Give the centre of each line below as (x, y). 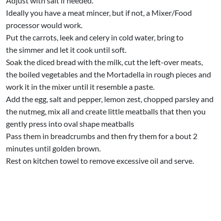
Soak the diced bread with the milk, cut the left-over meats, (104, 62)
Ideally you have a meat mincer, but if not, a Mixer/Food (99, 12)
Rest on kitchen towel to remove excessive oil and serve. (100, 160)
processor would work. (44, 25)
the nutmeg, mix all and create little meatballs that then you (106, 111)
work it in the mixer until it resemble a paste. (80, 86)
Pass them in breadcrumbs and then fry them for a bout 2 (102, 136)
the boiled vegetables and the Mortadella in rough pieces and (109, 74)
